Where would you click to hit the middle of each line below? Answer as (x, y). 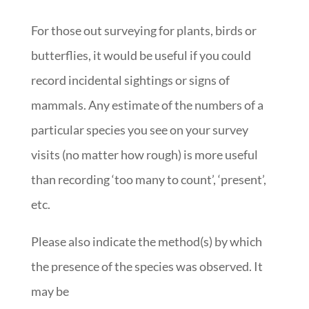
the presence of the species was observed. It (147, 266)
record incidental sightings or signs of (130, 80)
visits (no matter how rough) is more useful (144, 154)
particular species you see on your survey (139, 129)
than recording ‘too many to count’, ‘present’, (148, 179)
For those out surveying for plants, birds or (143, 30)
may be (50, 291)
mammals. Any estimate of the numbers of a (147, 104)
